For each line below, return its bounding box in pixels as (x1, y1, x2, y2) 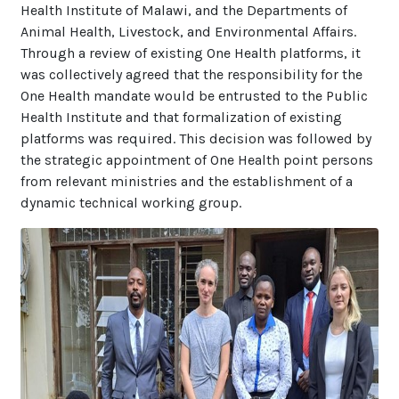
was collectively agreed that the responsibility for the (20, 65, 362, 83)
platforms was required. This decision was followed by (20, 129, 371, 147)
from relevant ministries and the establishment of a (20, 172, 353, 190)
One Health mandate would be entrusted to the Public (20, 86, 368, 104)
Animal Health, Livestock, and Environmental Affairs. (20, 22, 356, 40)
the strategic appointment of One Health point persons (20, 151, 373, 168)
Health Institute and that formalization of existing (20, 108, 342, 126)
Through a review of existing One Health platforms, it (20, 44, 361, 61)
